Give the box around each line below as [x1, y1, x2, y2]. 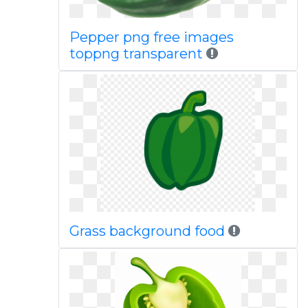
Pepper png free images [69, 29, 234, 45]
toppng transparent [69, 45, 203, 62]
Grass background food [69, 223, 228, 239]
